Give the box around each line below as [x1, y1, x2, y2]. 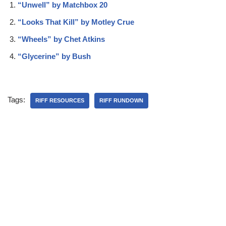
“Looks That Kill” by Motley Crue [18, 18, 134, 27]
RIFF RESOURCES [35, 97, 84, 104]
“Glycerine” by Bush [18, 52, 91, 61]
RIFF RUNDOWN [99, 97, 143, 104]
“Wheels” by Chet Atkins [18, 35, 105, 44]
